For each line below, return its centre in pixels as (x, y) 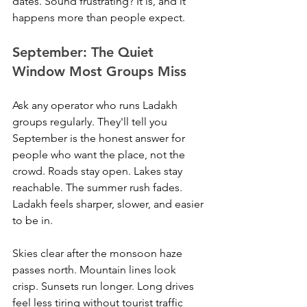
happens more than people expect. (99, 18)
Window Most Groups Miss (99, 72)
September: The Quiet (85, 52)
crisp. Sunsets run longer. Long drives (105, 286)
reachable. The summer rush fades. (99, 188)
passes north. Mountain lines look (96, 270)
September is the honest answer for (100, 138)
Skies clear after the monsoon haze (99, 254)
